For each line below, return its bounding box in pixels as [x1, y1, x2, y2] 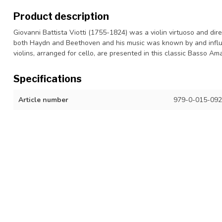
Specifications [13, 73, 82, 85]
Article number [18, 95, 68, 105]
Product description [13, 10, 109, 22]
